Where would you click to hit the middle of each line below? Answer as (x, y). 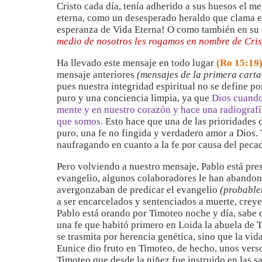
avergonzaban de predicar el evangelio (138, 190)
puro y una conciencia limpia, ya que (133, 98)
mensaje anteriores (97, 75)
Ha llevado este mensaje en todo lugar (137, 63)
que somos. (81, 121)
